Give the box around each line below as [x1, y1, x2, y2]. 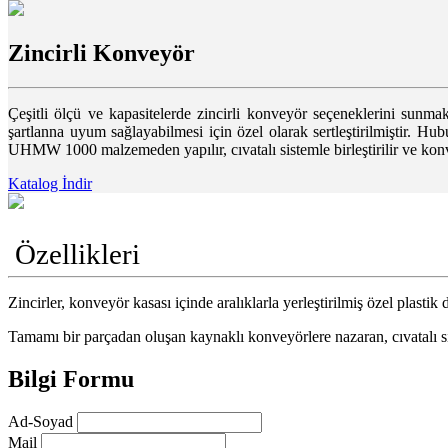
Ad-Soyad [8, 413, 77, 431]
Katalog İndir [8, 174, 92, 192]
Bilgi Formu [8, 365, 134, 392]
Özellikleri [8, 237, 140, 270]
